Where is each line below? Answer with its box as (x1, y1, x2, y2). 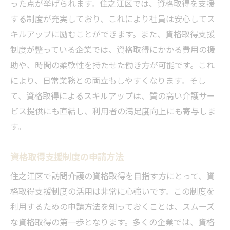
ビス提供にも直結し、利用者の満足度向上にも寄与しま (10, 104, 216, 117)
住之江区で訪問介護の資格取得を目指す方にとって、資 (10, 169, 215, 182)
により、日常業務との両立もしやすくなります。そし (10, 73, 206, 86)
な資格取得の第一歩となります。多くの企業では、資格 (10, 215, 215, 228)
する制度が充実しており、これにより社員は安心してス (10, 12, 215, 25)
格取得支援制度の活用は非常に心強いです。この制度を (10, 184, 215, 197)
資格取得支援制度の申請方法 (10, 149, 124, 163)
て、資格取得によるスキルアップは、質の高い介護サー (10, 89, 215, 102)
